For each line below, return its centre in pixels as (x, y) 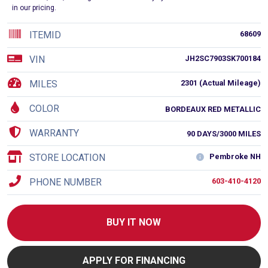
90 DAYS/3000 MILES (223, 134)
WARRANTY (54, 133)
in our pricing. (34, 8)
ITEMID (45, 35)
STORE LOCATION (67, 158)
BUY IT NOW (134, 223)
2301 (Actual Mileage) (220, 83)
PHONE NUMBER (66, 182)
